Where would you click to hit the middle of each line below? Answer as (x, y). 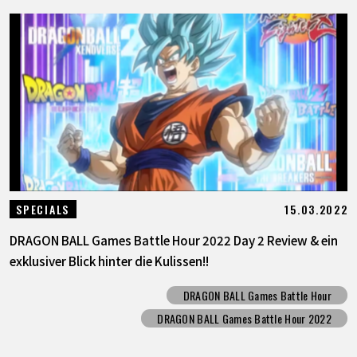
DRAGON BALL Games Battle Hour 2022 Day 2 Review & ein (173, 240)
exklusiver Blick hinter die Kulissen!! (109, 261)
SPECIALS (43, 210)
